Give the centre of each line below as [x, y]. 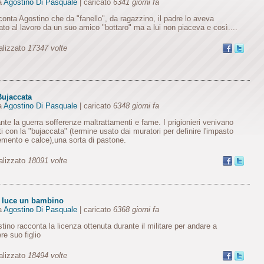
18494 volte [47, 255]
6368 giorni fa [136, 209]
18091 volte [47, 161]
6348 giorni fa [136, 106]
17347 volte [47, 48]
